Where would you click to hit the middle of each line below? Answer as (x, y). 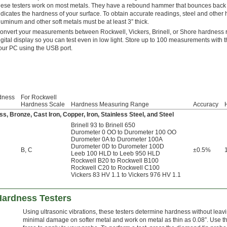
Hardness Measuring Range (110, 105)
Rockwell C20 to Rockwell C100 (115, 168)
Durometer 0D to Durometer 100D (118, 147)
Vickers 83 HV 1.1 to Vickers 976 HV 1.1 (126, 175)
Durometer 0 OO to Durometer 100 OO (124, 133)
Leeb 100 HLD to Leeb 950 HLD (116, 154)
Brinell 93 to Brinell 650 (103, 125)
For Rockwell (39, 98)
